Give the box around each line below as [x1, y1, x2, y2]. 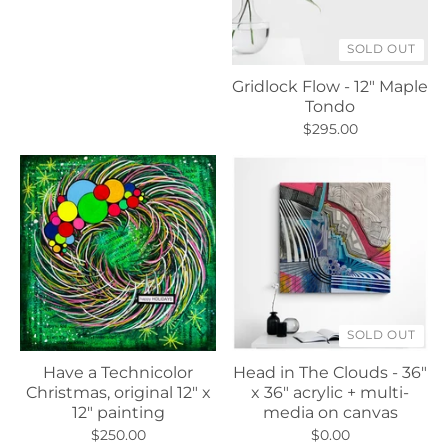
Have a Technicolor [43, 363, 193, 382]
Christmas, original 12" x [25, 383, 211, 402]
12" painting [71, 403, 165, 422]
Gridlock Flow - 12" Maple [232, 77, 428, 96]
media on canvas [262, 403, 398, 422]
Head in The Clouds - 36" [233, 363, 427, 382]
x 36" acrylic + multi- [251, 383, 409, 402]
